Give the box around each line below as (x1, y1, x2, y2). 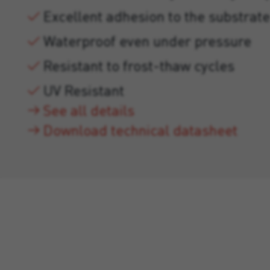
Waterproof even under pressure (43, 32, 251, 49)
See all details (43, 101, 134, 119)
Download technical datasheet (43, 121, 237, 139)
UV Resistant (43, 81, 124, 99)
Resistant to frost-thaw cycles (43, 57, 234, 74)
